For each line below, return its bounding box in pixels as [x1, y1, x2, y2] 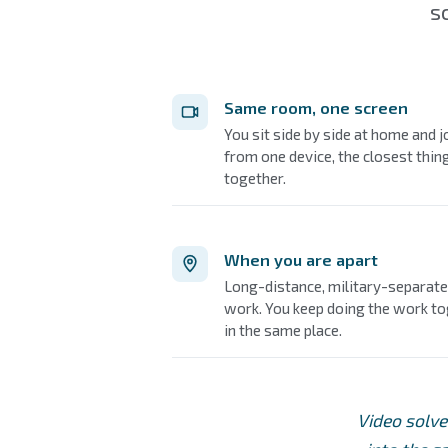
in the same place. [224, 320, 342, 339]
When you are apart [224, 249, 378, 269]
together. [224, 168, 286, 187]
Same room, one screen [224, 97, 408, 117]
